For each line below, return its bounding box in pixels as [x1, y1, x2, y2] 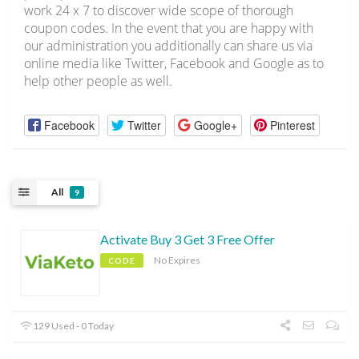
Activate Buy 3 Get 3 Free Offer [100, 231, 275, 247]
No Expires [154, 253, 200, 266]
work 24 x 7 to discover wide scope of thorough [24, 2, 293, 20]
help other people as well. [24, 72, 172, 91]
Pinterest [269, 116, 315, 133]
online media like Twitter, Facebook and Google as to [24, 54, 324, 73]
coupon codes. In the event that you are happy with [24, 19, 313, 38]
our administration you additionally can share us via [24, 37, 313, 55]
